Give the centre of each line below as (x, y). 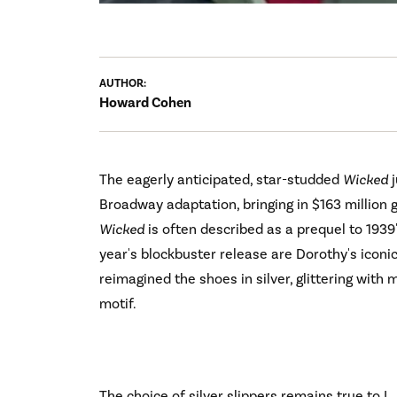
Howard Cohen (145, 102)
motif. (118, 303)
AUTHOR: (124, 83)
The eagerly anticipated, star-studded (221, 179)
